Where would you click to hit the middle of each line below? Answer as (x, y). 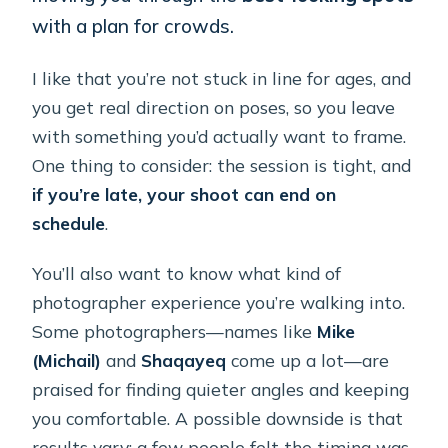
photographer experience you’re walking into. (219, 302)
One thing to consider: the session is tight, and (222, 165)
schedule (69, 223)
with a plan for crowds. (133, 25)
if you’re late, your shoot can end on (184, 194)
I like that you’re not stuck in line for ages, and (222, 78)
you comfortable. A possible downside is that (218, 418)
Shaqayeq (184, 360)
